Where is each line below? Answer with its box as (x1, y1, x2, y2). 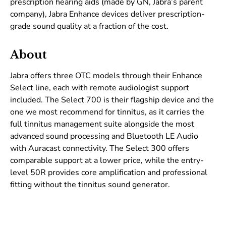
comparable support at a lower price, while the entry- (10, 155, 204, 166)
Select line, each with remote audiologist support (10, 82, 189, 94)
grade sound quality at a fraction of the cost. (10, 21, 168, 32)
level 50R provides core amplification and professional (10, 167, 207, 179)
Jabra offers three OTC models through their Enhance (10, 70, 202, 82)
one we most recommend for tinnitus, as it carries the (10, 106, 204, 118)
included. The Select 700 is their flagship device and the (10, 94, 214, 106)
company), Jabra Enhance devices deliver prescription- (10, 9, 205, 20)
